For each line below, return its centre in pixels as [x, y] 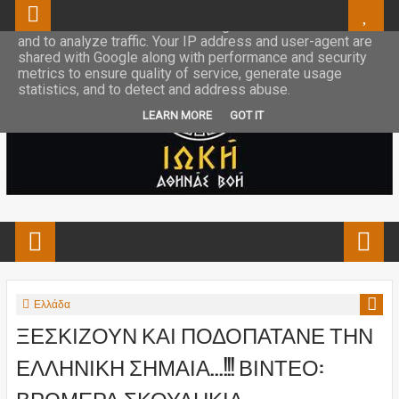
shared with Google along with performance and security [192, 57]
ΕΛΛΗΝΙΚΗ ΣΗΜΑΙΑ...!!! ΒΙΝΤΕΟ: [169, 366]
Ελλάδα [52, 305]
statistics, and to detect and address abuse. [154, 90]
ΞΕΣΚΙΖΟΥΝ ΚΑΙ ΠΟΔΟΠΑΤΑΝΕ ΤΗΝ [194, 334]
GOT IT [247, 115]
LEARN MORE [177, 115]
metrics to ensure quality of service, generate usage [180, 73]
